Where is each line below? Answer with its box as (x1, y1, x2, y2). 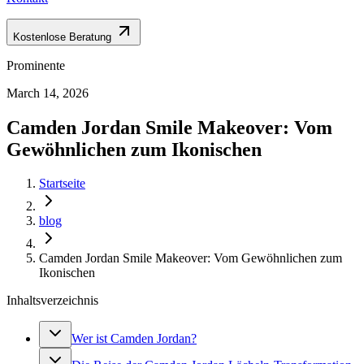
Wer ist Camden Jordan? (71, 331, 197, 346)
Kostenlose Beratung (13, 30, 111, 43)
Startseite (39, 176, 85, 191)
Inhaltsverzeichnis (6, 293, 98, 308)
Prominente (6, 58, 65, 72)
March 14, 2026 (6, 85, 89, 100)
